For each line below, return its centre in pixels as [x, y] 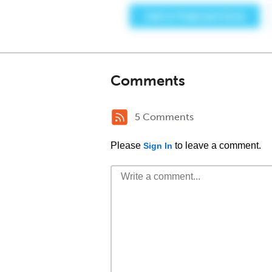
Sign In [158, 146]
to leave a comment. [217, 145]
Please [127, 145]
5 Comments [164, 117]
